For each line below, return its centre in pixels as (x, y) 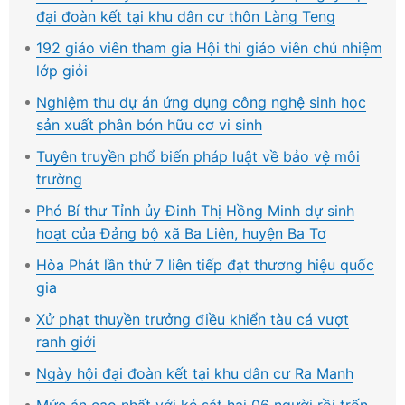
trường (59, 179)
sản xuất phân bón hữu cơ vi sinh (149, 124)
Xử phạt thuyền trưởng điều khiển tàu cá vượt (193, 319)
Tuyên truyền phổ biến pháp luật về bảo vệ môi (198, 156)
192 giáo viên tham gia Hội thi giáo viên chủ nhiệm (209, 47)
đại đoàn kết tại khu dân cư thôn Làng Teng (186, 16)
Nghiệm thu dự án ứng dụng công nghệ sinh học (201, 102)
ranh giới (66, 341)
